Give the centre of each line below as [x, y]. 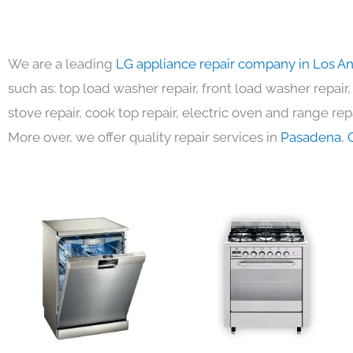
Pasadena [311, 137]
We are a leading [62, 63]
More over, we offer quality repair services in [144, 137]
